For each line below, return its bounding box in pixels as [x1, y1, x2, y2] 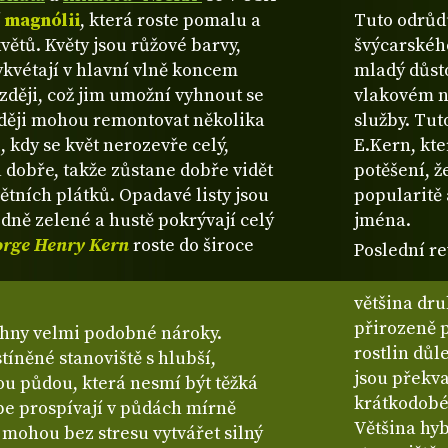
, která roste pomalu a [80, 9, 261, 33]
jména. [354, 209, 412, 233]
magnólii [5, 9, 80, 33]
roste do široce [129, 234, 254, 258]
